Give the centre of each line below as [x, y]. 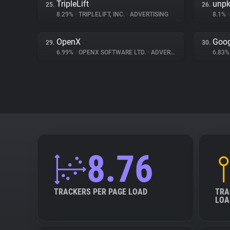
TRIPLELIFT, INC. [102, 14]
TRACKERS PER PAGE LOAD [101, 192]
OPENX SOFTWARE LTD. [112, 52]
